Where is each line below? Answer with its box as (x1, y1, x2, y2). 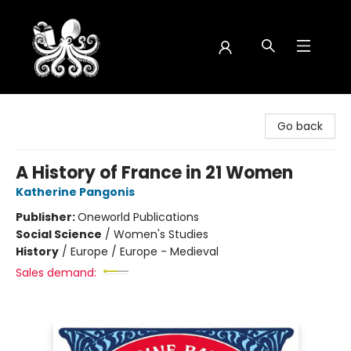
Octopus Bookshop (12, 101, 115, 117)
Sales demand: (16, 265, 96, 280)
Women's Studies (114, 226, 208, 242)
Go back (277, 118, 323, 134)
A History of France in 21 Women (16, 161, 293, 185)
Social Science (16, 226, 102, 242)
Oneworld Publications (78, 209, 199, 225)
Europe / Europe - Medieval (71, 244, 219, 259)
